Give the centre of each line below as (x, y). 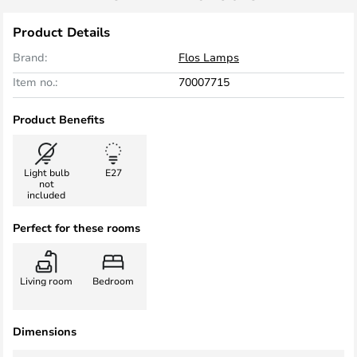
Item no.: (35, 82)
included (46, 194)
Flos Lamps (209, 57)
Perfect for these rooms (76, 228)
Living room (46, 280)
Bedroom (113, 280)
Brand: (30, 57)
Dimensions (45, 331)
